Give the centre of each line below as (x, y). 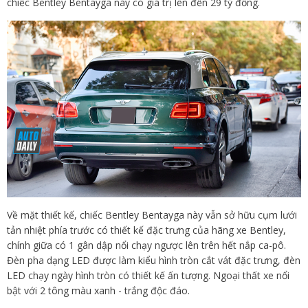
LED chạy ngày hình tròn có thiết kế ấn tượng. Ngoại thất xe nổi (148, 276)
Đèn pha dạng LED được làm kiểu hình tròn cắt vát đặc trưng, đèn (154, 261)
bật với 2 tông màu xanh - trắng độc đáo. (98, 291)
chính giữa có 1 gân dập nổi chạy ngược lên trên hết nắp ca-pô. (146, 245)
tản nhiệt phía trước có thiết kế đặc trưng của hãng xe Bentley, (146, 230)
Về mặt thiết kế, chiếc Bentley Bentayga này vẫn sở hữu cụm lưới (152, 215)
